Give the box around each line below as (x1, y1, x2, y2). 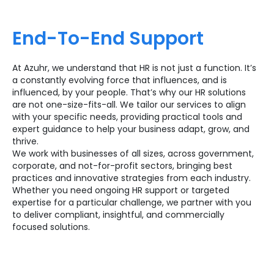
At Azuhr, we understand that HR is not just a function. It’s (12, 62, 256, 74)
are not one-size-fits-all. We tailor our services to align (12, 98, 246, 111)
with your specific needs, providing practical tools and (12, 111, 242, 123)
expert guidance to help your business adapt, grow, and (12, 123, 250, 135)
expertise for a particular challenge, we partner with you (12, 196, 251, 209)
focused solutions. (12, 221, 90, 233)
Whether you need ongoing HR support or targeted (12, 184, 229, 196)
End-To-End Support (12, 26, 204, 51)
